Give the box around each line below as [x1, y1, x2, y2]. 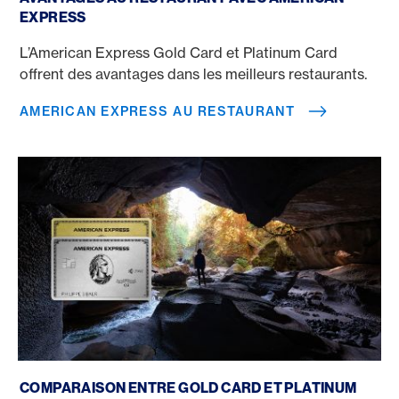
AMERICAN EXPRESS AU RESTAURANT [20, 102, 295, 119]
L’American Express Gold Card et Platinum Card [20, 43, 338, 61]
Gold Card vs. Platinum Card [18, 359, 206, 377]
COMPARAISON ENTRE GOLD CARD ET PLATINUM [20, 379, 357, 396]
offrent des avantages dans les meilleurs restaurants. [20, 64, 367, 83]
